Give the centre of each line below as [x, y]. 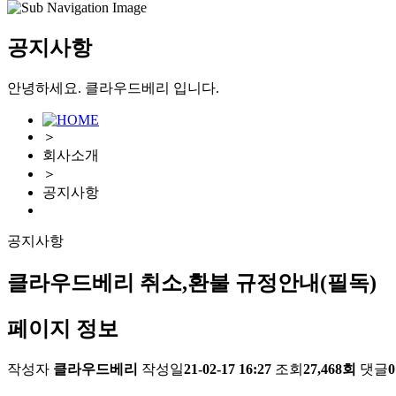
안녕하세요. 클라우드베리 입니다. [113, 88]
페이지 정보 [63, 328]
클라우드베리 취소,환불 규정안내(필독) [192, 283]
